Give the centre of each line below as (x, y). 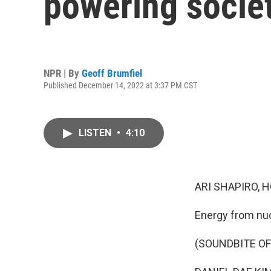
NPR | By (63, 73)
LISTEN (96, 133)
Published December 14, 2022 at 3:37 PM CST (120, 85)
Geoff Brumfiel (112, 73)
